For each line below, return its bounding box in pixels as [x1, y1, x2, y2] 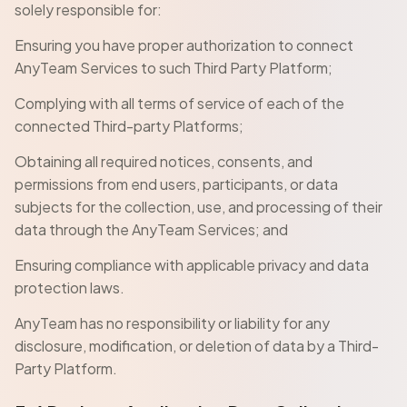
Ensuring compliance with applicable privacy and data [15, 255, 369, 274]
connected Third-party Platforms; [15, 116, 243, 135]
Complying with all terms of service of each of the [15, 94, 344, 113]
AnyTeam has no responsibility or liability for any [15, 313, 330, 333]
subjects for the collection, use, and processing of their [15, 197, 382, 216]
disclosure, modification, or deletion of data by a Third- [15, 336, 379, 355]
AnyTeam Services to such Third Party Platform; [15, 58, 333, 77]
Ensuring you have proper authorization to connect [15, 35, 353, 55]
